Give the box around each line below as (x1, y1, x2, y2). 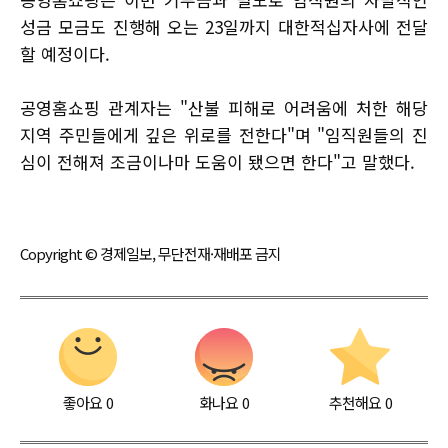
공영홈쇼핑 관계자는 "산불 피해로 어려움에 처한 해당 (20, 94, 428, 120)
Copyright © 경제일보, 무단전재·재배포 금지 (20, 242, 281, 264)
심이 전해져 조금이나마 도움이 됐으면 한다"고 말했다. (20, 148, 415, 174)
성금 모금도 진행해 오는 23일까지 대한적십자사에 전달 (20, 13, 428, 39)
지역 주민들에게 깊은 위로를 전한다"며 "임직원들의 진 (20, 121, 428, 147)
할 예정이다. (20, 40, 110, 66)
